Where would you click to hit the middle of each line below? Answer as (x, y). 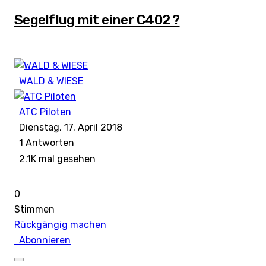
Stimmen (34, 210)
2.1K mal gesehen (55, 159)
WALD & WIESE (51, 81)
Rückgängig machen (60, 225)
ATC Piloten (45, 112)
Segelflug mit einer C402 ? (97, 19)
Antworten (49, 143)
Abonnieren (42, 240)
